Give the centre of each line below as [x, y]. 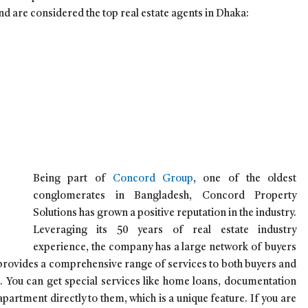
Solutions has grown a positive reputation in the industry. [165, 213]
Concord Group [153, 179]
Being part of [73, 179]
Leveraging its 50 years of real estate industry [165, 230]
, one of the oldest [245, 179]
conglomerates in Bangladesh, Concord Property [165, 196]
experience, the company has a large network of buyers [165, 247]
